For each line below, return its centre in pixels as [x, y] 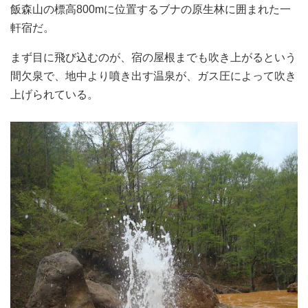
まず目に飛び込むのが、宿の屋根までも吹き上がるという [153, 57]
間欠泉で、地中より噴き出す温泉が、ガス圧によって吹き [153, 76]
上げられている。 [54, 95]
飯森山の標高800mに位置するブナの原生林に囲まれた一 [151, 9]
